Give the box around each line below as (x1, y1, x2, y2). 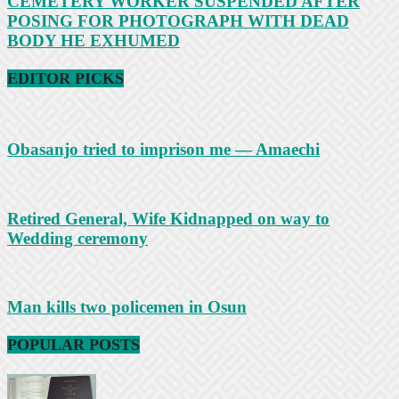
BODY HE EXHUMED (7, 31, 180, 51)
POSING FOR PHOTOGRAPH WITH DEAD (7, 12, 349, 31)
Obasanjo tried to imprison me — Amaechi (7, 140, 320, 159)
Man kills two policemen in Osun (7, 297, 247, 317)
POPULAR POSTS (7, 336, 140, 354)
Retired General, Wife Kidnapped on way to (7, 208, 330, 228)
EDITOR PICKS (7, 69, 124, 88)
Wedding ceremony (7, 228, 148, 248)
